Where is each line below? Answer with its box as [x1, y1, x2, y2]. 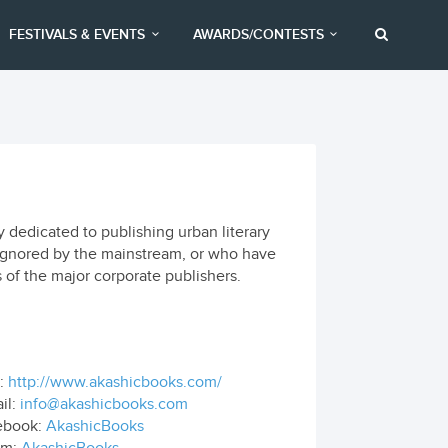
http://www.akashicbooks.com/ [7, 373, 222, 392]
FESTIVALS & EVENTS [9, 26, 146, 43]
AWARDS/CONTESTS [192, 26, 324, 43]
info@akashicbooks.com [19, 395, 188, 414]
